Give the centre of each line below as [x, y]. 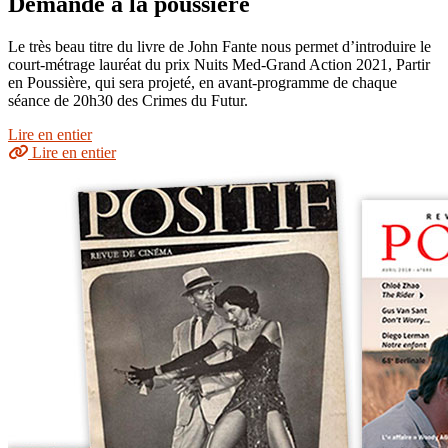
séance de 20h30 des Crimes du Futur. [128, 101]
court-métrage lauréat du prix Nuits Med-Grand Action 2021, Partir [219, 65]
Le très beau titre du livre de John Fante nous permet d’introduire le [219, 47]
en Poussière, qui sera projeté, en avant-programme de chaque [202, 83]
